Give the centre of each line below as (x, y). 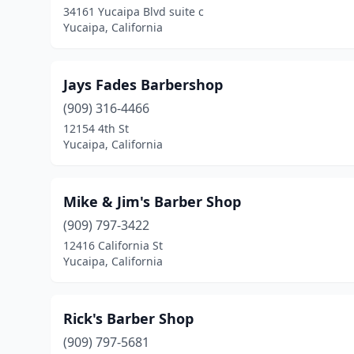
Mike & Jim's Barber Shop (152, 201)
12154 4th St (96, 128)
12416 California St (113, 245)
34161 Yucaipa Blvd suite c (134, 11)
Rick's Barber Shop (128, 318)
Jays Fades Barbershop (143, 85)
